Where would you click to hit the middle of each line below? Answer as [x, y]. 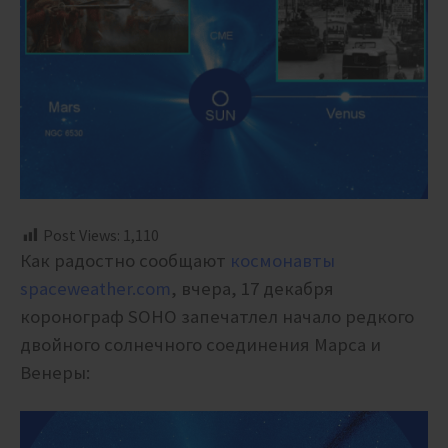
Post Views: [81, 235]
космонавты [282, 261]
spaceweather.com [95, 289]
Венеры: [55, 373]
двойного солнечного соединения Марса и [200, 345]
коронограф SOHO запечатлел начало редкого [217, 317]
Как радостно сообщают [125, 261]
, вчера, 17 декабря [254, 289]
